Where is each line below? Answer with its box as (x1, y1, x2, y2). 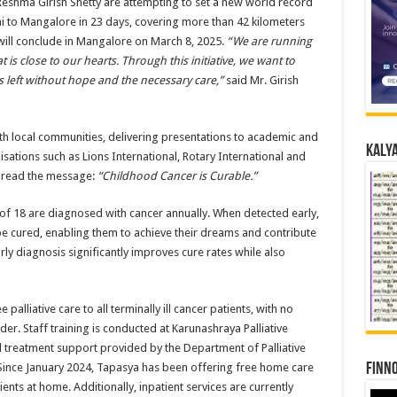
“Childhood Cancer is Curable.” (97, 169, 257, 183)
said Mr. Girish (222, 74, 299, 88)
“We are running (226, 35, 312, 49)
